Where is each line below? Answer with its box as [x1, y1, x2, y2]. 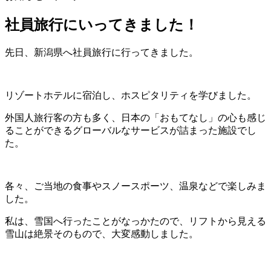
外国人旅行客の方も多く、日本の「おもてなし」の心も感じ [5, 112, 266, 123]
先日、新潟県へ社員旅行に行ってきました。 [5, 47, 198, 57]
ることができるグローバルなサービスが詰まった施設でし [5, 125, 256, 135]
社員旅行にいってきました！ [5, 16, 198, 33]
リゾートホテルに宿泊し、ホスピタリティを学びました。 [5, 90, 256, 100]
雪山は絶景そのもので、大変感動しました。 [5, 228, 198, 239]
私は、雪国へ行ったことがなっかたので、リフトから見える [5, 215, 266, 226]
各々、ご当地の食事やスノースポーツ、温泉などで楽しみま [5, 180, 266, 191]
